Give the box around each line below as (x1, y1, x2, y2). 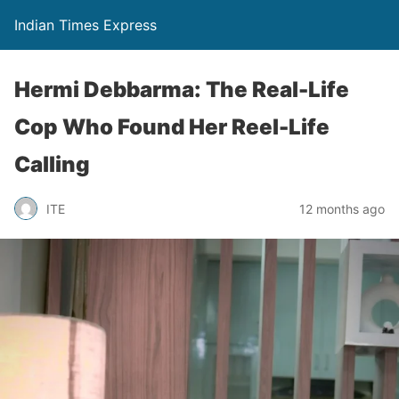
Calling (14, 151, 90, 177)
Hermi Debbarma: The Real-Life (14, 77, 349, 102)
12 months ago (299, 200, 385, 216)
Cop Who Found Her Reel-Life (14, 114, 330, 140)
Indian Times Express (14, 16, 157, 34)
